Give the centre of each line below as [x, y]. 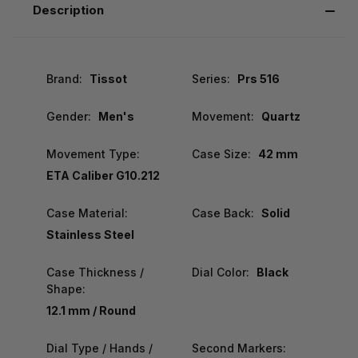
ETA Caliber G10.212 [103, 175]
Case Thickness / [95, 272]
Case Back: [223, 213]
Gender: [69, 116]
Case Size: [221, 153]
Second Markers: [239, 348]
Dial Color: [220, 272]
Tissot [108, 78]
